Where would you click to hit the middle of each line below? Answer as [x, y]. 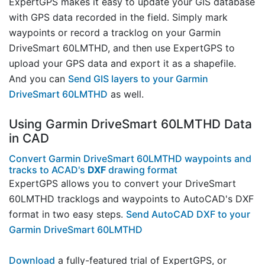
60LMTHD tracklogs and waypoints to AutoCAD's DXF [131, 199]
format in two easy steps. [67, 214]
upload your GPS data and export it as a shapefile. [122, 64]
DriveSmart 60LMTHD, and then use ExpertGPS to [122, 48]
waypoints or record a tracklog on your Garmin [115, 33]
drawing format [142, 170]
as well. [126, 94]
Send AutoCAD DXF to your [188, 214]
